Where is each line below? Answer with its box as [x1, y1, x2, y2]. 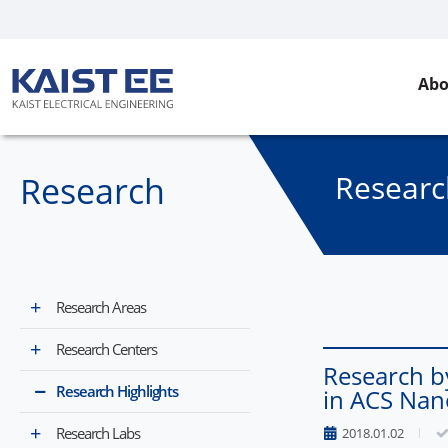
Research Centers [56, 338, 157, 359]
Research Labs [56, 422, 140, 443]
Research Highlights [56, 380, 179, 401]
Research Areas [56, 296, 146, 317]
